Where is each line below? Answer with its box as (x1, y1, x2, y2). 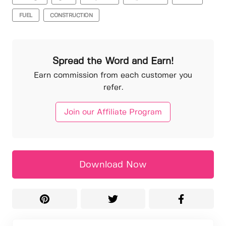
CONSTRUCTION (50, 13, 93, 19)
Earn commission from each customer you (34, 71, 192, 79)
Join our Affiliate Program (64, 108, 162, 117)
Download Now (79, 160, 147, 170)
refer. (103, 83, 123, 91)
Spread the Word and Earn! (52, 57, 174, 67)
